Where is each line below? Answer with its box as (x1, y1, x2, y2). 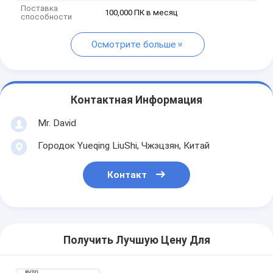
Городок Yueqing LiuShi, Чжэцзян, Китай (37, 140, 210, 151)
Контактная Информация (71, 94, 202, 107)
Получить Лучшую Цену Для (63, 234, 210, 247)
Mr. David (37, 117, 76, 129)
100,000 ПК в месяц (105, 8, 179, 18)
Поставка (21, 4, 58, 13)
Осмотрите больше (91, 39, 176, 51)
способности (21, 12, 73, 22)
